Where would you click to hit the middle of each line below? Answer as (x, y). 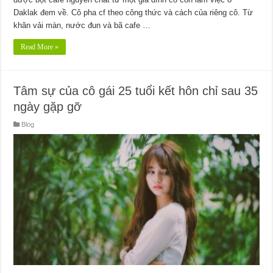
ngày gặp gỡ (48, 107)
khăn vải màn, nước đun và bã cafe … (82, 26)
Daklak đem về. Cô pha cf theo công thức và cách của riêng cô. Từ (133, 13)
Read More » (40, 47)
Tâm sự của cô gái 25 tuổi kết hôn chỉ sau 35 (136, 91)
